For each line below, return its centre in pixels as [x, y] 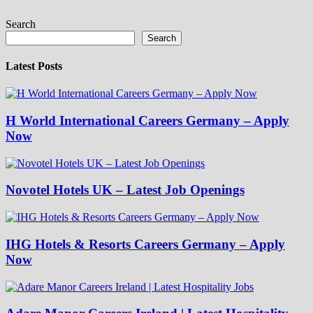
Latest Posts [34, 66]
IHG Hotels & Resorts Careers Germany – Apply [145, 244]
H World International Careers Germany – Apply [147, 120]
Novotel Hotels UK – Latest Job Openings [125, 190]
